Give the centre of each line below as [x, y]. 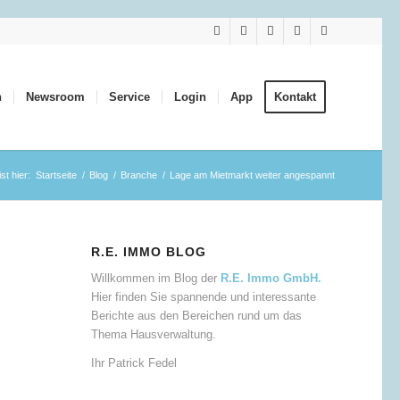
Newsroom [55, 97]
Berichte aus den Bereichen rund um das [196, 316]
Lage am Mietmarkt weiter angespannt [252, 175]
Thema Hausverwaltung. [153, 335]
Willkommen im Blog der [155, 279]
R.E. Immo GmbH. [271, 279]
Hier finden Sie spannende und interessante [203, 297]
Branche [139, 175]
